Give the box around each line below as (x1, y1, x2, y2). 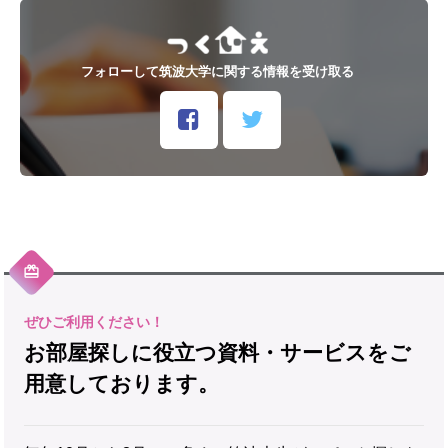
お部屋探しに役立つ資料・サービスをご (24, 341, 411, 365)
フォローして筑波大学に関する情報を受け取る (81, 64, 354, 80)
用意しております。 (24, 372, 219, 396)
